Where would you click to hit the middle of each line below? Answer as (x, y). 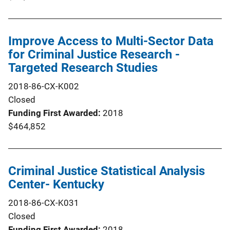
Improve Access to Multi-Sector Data (111, 41)
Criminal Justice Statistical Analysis (107, 171)
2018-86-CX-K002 (44, 86)
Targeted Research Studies (83, 68)
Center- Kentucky (56, 184)
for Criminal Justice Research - (94, 54)
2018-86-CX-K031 (44, 203)
